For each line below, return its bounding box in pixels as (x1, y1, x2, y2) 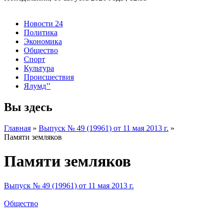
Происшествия (24, 72, 74, 81)
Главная (4, 123, 31, 132)
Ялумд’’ (24, 81, 51, 90)
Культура (24, 63, 54, 72)
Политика (24, 28, 57, 37)
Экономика (24, 37, 62, 46)
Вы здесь (4, 100, 53, 113)
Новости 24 (24, 19, 63, 28)
